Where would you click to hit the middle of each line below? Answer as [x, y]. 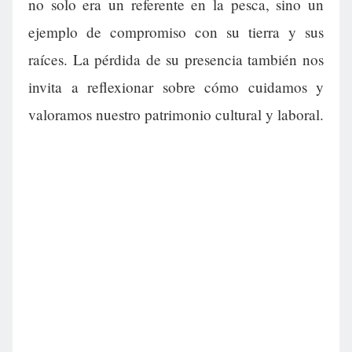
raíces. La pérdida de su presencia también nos [176, 60]
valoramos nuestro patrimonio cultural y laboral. [176, 115]
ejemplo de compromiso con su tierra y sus [176, 32]
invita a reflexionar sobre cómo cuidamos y [176, 87]
